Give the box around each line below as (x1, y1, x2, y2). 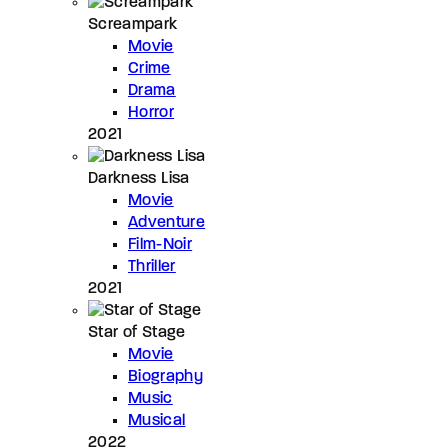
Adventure (128, 214, 206, 231)
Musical (128, 412, 186, 429)
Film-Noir (128, 236, 193, 253)
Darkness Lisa (88, 170, 190, 187)
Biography (128, 368, 204, 385)
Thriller (128, 258, 176, 275)
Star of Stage (88, 324, 186, 341)
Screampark (88, 16, 178, 33)
